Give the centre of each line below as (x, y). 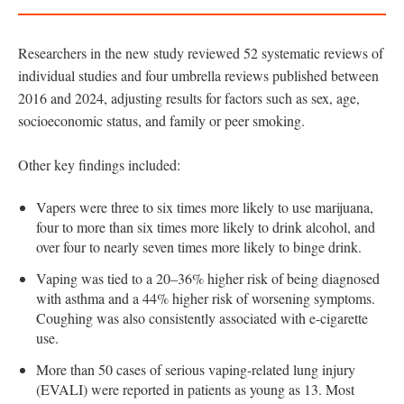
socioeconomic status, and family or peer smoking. (161, 120)
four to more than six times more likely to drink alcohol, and (206, 226)
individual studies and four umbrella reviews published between (198, 75)
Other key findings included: (99, 164)
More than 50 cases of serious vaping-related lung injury (196, 369)
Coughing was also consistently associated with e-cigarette (202, 317)
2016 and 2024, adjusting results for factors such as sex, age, (189, 97)
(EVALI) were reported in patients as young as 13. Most (195, 389)
